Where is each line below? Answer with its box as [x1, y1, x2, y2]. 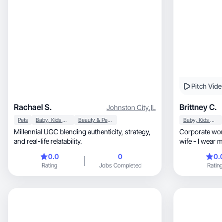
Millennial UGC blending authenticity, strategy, [14, 127, 125, 136]
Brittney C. [179, 102, 217, 112]
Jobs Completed [99, 162, 142, 169]
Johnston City [107, 103, 149, 111]
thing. [179, 146, 196, 155]
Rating [41, 162, 57, 169]
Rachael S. [14, 102, 52, 112]
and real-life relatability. [14, 137, 82, 145]
